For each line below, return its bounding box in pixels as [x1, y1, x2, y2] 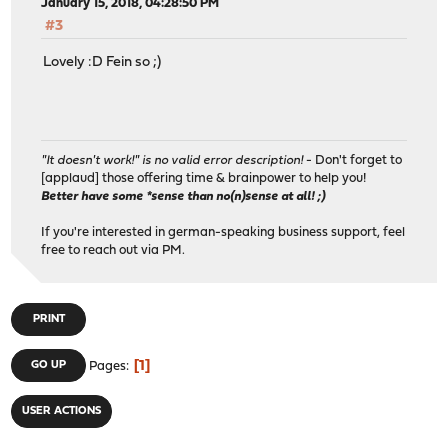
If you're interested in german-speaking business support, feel [41, 226, 406, 239]
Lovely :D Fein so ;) [43, 55, 162, 71]
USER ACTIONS [22, 406, 102, 417]
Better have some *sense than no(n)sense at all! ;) [41, 190, 326, 203]
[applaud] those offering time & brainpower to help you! [41, 172, 367, 185]
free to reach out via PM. [41, 244, 186, 257]
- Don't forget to [303, 154, 403, 167]
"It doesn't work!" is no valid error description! [41, 154, 304, 167]
